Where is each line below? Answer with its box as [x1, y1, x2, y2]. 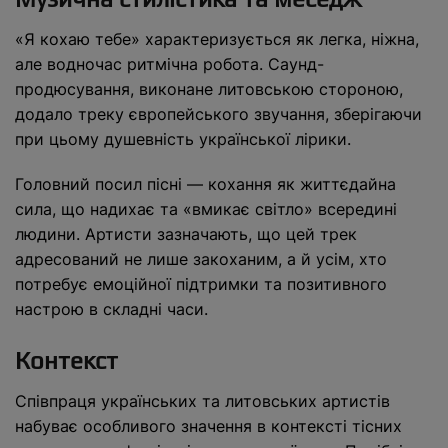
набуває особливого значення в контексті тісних [15, 416, 402, 436]
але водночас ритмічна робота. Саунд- [15, 54, 324, 74]
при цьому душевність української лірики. [15, 129, 351, 149]
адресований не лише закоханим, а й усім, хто [15, 249, 387, 269]
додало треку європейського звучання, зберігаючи [15, 104, 422, 124]
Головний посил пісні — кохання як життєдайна [15, 174, 396, 194]
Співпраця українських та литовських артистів [15, 391, 390, 411]
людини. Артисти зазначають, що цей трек [15, 224, 357, 244]
